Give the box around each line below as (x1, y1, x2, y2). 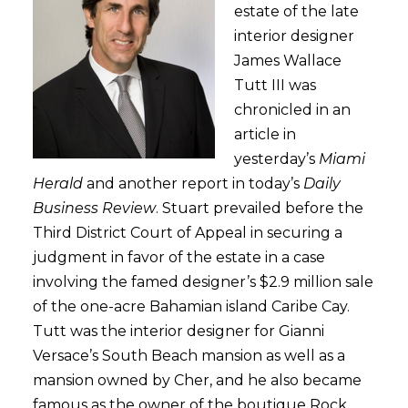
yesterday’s (233, 150, 319, 168)
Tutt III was (233, 76, 316, 94)
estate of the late (233, 3, 359, 20)
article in (233, 126, 296, 143)
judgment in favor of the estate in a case (32, 249, 325, 266)
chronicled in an (233, 101, 351, 118)
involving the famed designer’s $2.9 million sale (32, 273, 373, 291)
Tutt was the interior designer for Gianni (32, 322, 324, 340)
